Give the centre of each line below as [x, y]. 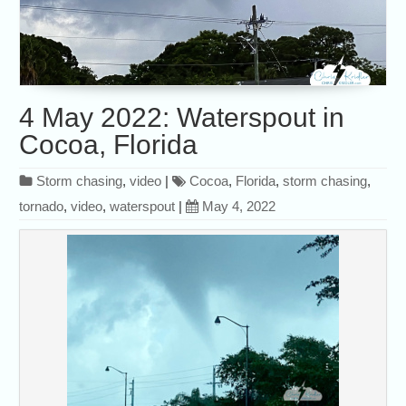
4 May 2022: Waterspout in [182, 118]
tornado [42, 207]
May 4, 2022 [239, 207]
